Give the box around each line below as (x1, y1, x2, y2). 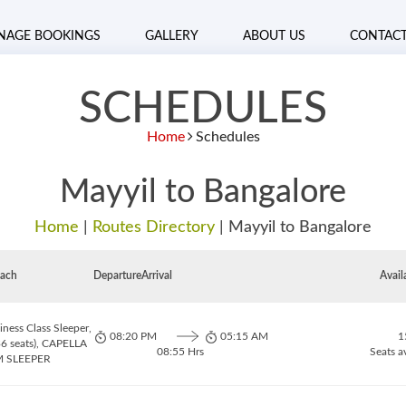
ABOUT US (243, 30, 305, 43)
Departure (92, 270, 141, 281)
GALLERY (145, 30, 198, 43)
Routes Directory (92, 219, 215, 236)
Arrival (140, 270, 172, 281)
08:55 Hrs (156, 345, 204, 357)
